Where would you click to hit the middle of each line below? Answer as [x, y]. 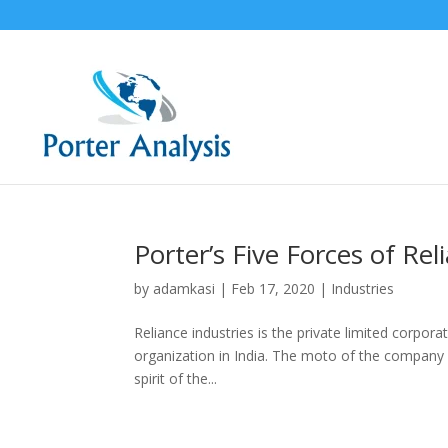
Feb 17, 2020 [273, 288]
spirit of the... [176, 378]
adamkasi [184, 288]
